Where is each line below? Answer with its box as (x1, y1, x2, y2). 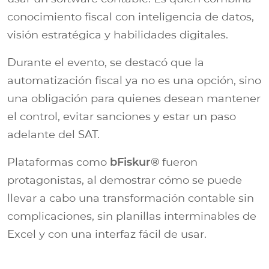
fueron (159, 155, 198, 169)
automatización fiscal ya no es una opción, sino (7, 73, 261, 87)
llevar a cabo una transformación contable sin (7, 191, 254, 205)
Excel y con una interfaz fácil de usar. (7, 227, 207, 241)
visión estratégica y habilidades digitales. (7, 28, 228, 41)
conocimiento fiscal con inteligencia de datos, (7, 10, 254, 23)
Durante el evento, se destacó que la (7, 55, 204, 69)
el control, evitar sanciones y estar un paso (7, 109, 236, 123)
